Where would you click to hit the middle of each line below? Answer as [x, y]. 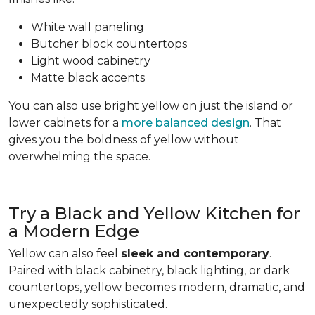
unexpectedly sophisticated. [88, 304]
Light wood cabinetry [91, 60]
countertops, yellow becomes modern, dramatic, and [157, 287]
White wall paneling [88, 27]
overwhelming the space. [79, 156]
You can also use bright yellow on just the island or [151, 105]
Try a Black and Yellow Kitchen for [154, 213]
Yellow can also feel [65, 253]
